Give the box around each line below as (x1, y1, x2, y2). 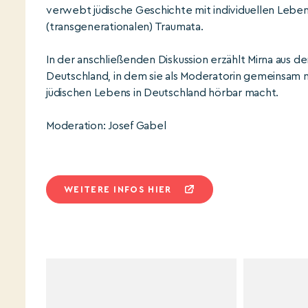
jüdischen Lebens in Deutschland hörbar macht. (46, 87, 279, 98)
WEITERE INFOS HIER (64, 185, 172, 194)
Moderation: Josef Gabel (46, 120, 166, 131)
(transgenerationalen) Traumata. (46, 21, 203, 32)
